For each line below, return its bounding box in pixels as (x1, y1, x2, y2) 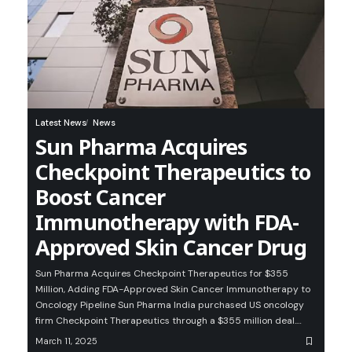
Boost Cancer (35, 182, 166, 212)
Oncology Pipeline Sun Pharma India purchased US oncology (35, 299, 304, 312)
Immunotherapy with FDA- (35, 207, 299, 237)
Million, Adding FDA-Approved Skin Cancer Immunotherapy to (35, 283, 310, 296)
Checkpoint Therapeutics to (35, 157, 310, 187)
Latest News (35, 117, 86, 129)
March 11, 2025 (35, 335, 97, 347)
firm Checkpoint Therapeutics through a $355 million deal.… (35, 314, 302, 328)
